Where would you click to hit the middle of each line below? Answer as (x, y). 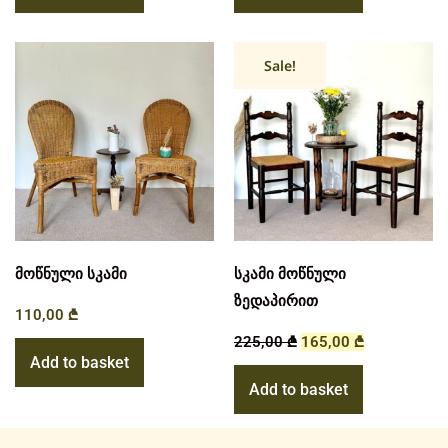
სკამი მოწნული (290, 274)
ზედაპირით (276, 301)
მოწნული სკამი (71, 274)
